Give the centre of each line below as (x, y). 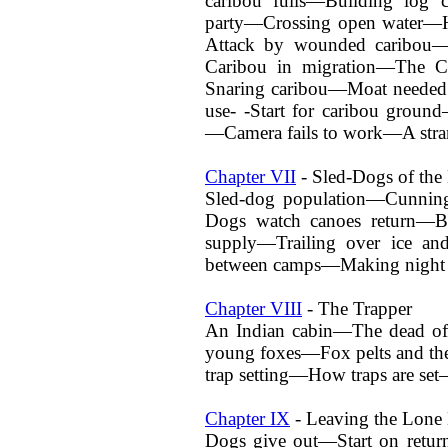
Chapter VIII (253, 308)
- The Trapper (357, 308)
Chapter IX (247, 418)
